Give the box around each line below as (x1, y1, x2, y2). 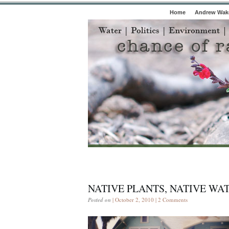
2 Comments (158, 196, 188, 203)
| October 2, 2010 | (111, 196, 158, 203)
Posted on (88, 196, 111, 204)
